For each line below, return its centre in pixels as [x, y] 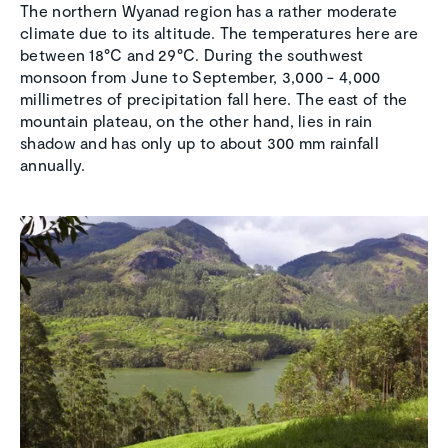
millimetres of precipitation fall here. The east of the [214, 99]
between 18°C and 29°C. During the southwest [191, 55]
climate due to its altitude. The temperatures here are [219, 33]
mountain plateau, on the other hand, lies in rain [196, 121]
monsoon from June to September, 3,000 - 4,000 [200, 77]
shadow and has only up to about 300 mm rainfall [200, 143]
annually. [53, 165]
